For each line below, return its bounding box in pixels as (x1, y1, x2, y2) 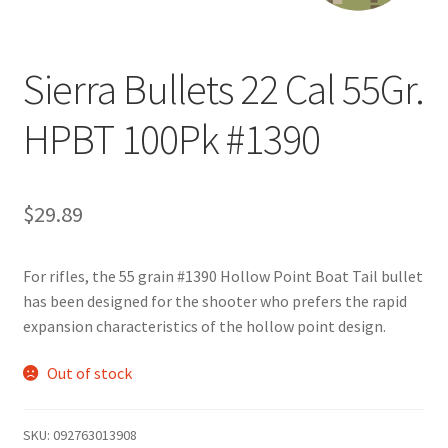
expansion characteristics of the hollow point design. (22, 315, 386, 336)
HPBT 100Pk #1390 (22, 112, 320, 165)
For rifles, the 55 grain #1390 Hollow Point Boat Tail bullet (22, 265, 423, 286)
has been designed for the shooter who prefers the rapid (22, 290, 407, 311)
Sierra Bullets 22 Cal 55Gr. (22, 62, 424, 115)
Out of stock (47, 363, 133, 384)
